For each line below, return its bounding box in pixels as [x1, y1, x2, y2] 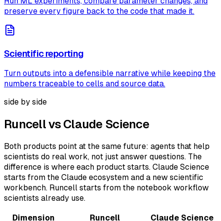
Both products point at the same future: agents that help [4, 142, 210, 151]
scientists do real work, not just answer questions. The [4, 152, 202, 162]
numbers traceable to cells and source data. [4, 79, 165, 89]
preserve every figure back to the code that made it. [4, 6, 194, 16]
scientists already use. [4, 193, 85, 203]
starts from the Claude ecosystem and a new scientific [4, 173, 203, 183]
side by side [4, 97, 47, 107]
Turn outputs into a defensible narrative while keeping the [4, 69, 216, 78]
